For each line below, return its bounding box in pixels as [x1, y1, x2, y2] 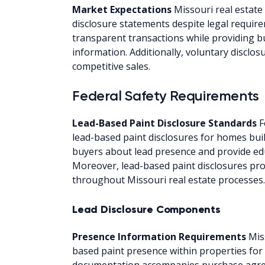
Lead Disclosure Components [72, 202, 221, 216]
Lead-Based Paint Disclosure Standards [72, 116, 257, 130]
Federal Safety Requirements [72, 86, 259, 104]
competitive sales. [72, 59, 150, 73]
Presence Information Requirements [72, 230, 246, 243]
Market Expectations [72, 2, 172, 16]
